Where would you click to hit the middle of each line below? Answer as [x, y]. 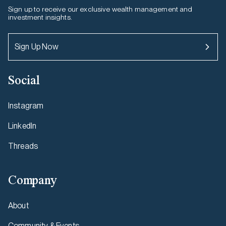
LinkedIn [22, 126]
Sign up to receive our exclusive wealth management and [100, 9]
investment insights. [40, 17]
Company [33, 180]
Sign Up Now [37, 47]
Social [24, 80]
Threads [23, 146]
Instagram [26, 106]
